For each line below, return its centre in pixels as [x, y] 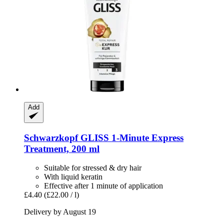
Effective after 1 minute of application [103, 186]
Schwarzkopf [51, 137]
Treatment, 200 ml [62, 148]
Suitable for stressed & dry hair [93, 168]
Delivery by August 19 [60, 212]
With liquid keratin [73, 177]
